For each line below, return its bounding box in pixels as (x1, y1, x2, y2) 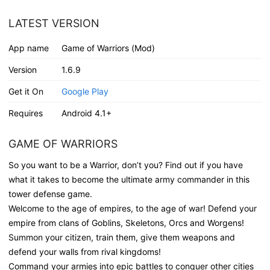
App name (8, 42, 49, 53)
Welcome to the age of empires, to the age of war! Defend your (8, 202, 257, 213)
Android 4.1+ (61, 107, 111, 118)
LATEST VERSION (8, 16, 99, 30)
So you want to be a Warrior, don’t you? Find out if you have (8, 159, 243, 170)
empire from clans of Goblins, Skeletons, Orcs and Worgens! (8, 217, 244, 228)
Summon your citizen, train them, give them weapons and (8, 231, 235, 242)
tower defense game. (8, 188, 92, 199)
